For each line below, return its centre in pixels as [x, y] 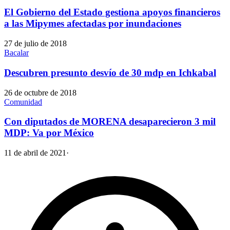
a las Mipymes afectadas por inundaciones [93, 24]
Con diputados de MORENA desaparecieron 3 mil [110, 122]
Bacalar [16, 53]
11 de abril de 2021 [35, 153]
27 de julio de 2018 [35, 44]
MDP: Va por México [49, 133]
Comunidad [23, 102]
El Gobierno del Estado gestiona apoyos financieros [112, 12]
